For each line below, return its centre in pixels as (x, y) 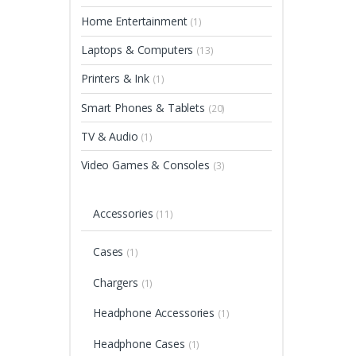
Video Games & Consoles (147, 164)
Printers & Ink (117, 79)
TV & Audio (111, 136)
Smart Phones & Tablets (145, 107)
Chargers (117, 282)
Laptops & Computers (139, 50)
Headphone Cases (140, 343)
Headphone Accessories (155, 313)
